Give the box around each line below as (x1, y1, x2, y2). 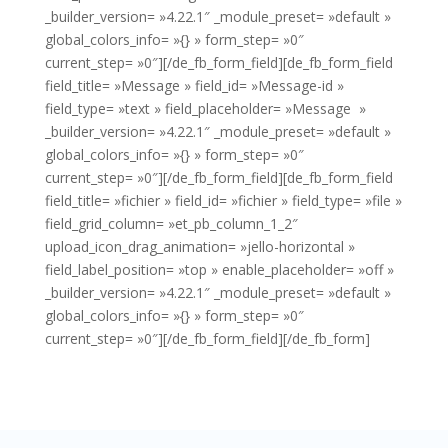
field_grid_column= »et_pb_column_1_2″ (44, 214, 298, 234)
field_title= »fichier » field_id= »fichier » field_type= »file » (44, 191, 402, 211)
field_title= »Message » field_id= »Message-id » (44, 76, 344, 96)
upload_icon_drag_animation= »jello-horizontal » (44, 237, 355, 257)
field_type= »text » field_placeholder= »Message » (44, 99, 366, 119)
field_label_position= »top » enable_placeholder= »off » (44, 260, 394, 280)
